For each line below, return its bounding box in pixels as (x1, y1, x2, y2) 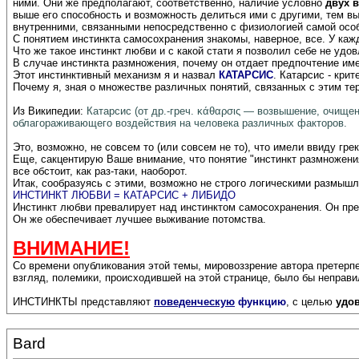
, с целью (286, 296, 336, 309)
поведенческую (154, 296, 235, 309)
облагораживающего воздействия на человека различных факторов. (13, 117, 347, 130)
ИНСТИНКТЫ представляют (13, 296, 154, 309)
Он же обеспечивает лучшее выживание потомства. (13, 213, 266, 226)
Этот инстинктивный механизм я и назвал (13, 69, 219, 82)
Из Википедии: (13, 105, 83, 118)
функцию (235, 296, 286, 309)
